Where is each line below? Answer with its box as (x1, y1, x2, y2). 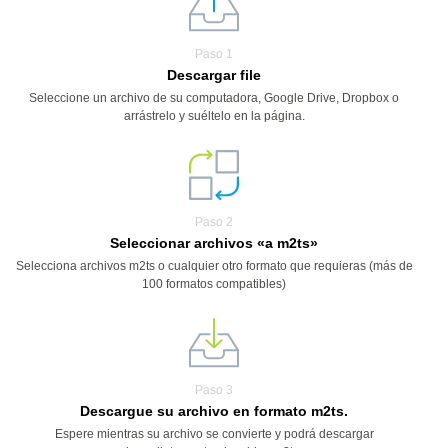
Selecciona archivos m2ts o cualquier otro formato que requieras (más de (15, 259, 413, 273)
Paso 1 (195, 47, 233, 61)
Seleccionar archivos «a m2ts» (110, 235, 318, 251)
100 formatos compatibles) (142, 277, 286, 291)
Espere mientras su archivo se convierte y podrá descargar (54, 427, 374, 441)
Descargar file (167, 67, 261, 83)
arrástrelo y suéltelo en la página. (123, 109, 305, 123)
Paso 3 (195, 383, 233, 397)
